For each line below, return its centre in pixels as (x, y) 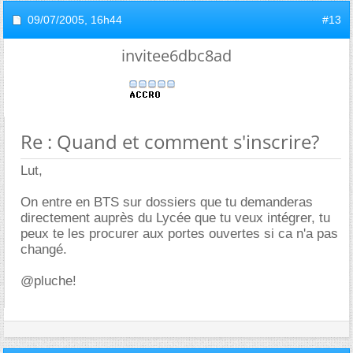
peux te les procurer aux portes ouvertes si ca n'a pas (179, 233)
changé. (44, 249)
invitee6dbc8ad (176, 55)
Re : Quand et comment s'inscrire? (170, 141)
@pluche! (48, 281)
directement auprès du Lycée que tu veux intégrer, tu (175, 217)
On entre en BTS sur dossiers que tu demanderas (167, 202)
